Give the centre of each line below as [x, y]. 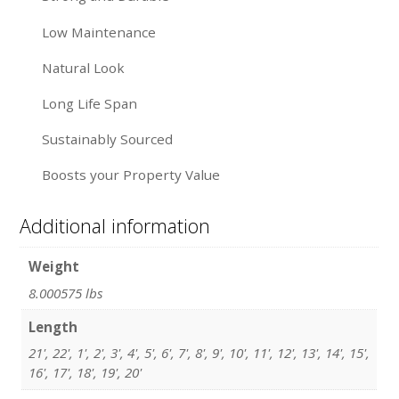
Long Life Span [89, 103]
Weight [54, 266]
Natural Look [83, 67]
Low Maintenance [98, 32]
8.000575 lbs [66, 293]
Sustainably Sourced [107, 139]
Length [53, 326]
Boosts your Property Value [130, 175]
